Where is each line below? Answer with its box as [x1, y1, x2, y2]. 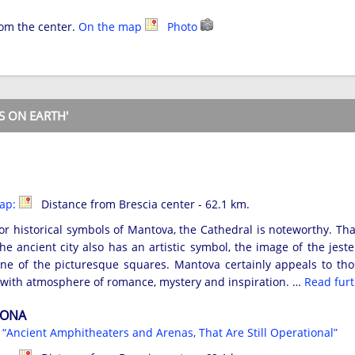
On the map [78, 19, 145, 34]
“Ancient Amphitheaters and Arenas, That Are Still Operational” [2, 325, 338, 341]
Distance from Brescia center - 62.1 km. [32, 197, 250, 212]
